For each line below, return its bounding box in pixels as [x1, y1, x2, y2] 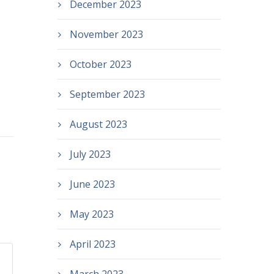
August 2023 [69, 117, 127, 131]
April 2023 [69, 237, 116, 251]
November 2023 [69, 28, 143, 41]
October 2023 [69, 57, 131, 71]
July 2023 [69, 147, 111, 161]
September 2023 [69, 87, 145, 101]
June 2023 [69, 177, 115, 191]
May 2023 [69, 207, 114, 221]
